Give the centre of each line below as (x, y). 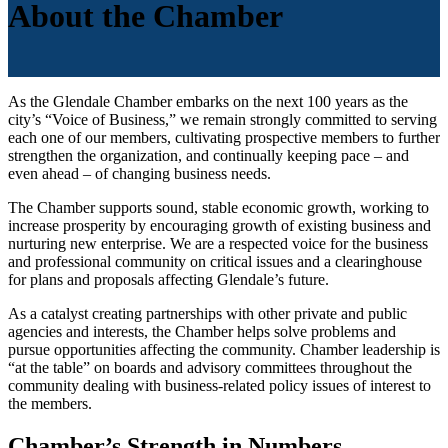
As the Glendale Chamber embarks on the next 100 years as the (208, 101)
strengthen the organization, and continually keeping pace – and (208, 155)
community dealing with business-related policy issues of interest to (219, 385)
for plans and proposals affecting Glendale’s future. (168, 279)
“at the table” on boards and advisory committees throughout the (210, 367)
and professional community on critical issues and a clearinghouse (215, 261)
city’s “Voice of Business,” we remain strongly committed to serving (222, 119)
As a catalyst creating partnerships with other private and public (207, 313)
